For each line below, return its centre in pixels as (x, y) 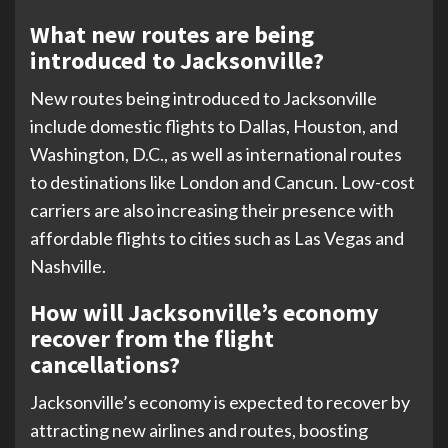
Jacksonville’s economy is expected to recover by (220, 401)
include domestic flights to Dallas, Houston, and (214, 125)
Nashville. (68, 265)
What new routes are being (172, 34)
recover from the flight (152, 338)
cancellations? (105, 364)
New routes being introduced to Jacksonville (203, 97)
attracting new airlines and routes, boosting (199, 429)
